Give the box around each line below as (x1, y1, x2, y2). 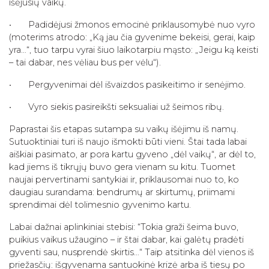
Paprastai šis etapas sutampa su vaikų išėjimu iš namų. (9, 123, 238, 134)
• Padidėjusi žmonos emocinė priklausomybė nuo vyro (9, 19, 255, 30)
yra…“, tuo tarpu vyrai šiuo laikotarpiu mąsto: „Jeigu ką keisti (9, 44, 258, 55)
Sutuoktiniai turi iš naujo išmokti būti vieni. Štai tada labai (9, 136, 247, 147)
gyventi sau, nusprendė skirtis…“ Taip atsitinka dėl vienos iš (9, 246, 254, 258)
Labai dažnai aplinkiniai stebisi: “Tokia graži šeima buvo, (9, 221, 238, 232)
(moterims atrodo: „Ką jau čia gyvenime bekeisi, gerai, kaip (9, 31, 255, 43)
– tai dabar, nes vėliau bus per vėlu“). (9, 56, 161, 68)
